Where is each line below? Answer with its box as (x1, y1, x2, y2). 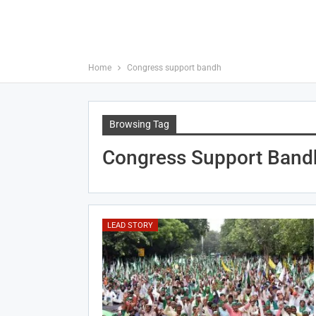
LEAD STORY (107, 221, 153, 231)
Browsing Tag (109, 118, 169, 130)
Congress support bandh (126, 62, 221, 73)
